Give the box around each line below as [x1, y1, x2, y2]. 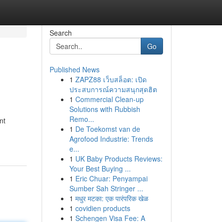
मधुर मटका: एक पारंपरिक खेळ [75, 193, 148, 203]
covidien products [75, 203, 130, 213]
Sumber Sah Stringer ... [69, 183, 143, 193]
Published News [49, 64, 100, 74]
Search [49, 28, 72, 38]
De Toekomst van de [75, 124, 140, 134]
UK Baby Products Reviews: [75, 154, 163, 164]
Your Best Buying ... [69, 164, 131, 173]
